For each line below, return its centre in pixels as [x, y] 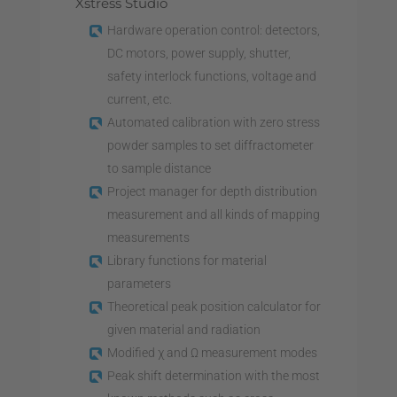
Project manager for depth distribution [212, 191]
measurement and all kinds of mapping [213, 214]
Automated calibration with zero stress [213, 122]
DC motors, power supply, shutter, [198, 53]
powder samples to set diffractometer [210, 145]
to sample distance [159, 168]
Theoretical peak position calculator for [214, 306]
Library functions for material [187, 260]
